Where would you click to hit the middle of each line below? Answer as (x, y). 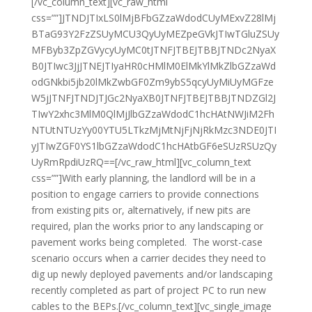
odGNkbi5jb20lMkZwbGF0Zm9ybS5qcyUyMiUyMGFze (152, 82)
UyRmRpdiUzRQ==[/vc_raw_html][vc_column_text (141, 162)
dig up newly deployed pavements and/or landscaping (151, 274)
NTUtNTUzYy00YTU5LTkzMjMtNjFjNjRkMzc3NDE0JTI (154, 130)
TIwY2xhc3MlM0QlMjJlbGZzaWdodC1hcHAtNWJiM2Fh (153, 114)
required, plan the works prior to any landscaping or (147, 226)
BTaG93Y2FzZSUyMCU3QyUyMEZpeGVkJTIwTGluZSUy (155, 34)
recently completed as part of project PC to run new (148, 290)
